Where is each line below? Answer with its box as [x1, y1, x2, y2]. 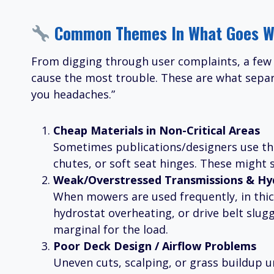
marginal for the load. [53, 222, 168, 237]
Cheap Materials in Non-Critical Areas [53, 123, 260, 138]
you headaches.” [31, 87, 115, 102]
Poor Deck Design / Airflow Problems [53, 239, 256, 254]
